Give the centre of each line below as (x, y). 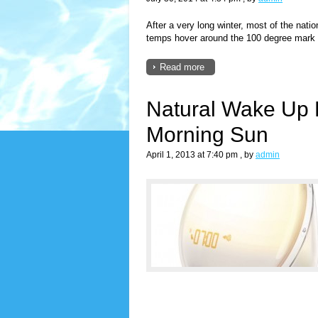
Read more (182, 67)
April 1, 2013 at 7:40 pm (192, 154)
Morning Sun (207, 134)
